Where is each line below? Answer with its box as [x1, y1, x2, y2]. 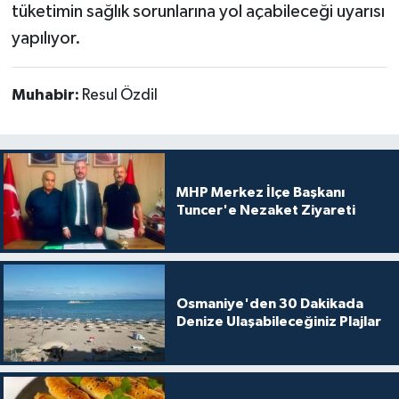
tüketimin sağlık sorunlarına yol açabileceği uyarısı [11, 2, 385, 20]
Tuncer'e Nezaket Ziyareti [175, 202, 355, 217]
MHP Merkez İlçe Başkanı [175, 184, 345, 199]
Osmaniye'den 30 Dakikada [175, 297, 363, 312]
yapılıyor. [11, 28, 81, 47]
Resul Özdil [81, 86, 158, 103]
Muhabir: [11, 86, 82, 103]
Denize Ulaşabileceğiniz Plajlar [175, 314, 381, 330]
